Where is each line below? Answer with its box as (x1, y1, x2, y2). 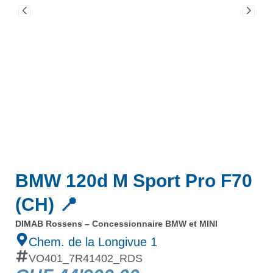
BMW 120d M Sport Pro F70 (15, 171, 252, 191)
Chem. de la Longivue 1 (29, 235, 157, 249)
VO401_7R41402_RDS (29, 252, 143, 264)
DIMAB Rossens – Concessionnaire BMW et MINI (15, 219, 218, 229)
